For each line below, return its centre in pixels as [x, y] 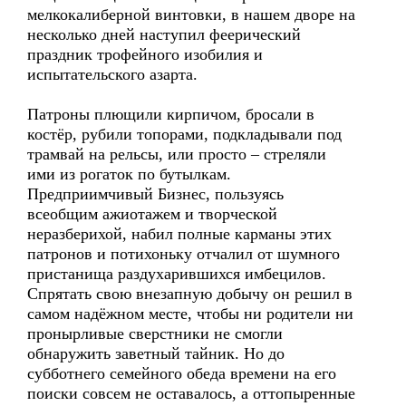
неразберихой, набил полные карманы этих [179, 234]
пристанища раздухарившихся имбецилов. [177, 274]
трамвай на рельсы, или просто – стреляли [177, 154]
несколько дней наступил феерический [164, 34]
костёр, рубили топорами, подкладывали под [184, 134]
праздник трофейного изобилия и [145, 54]
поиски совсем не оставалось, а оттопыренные [191, 393]
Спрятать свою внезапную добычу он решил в [190, 294]
